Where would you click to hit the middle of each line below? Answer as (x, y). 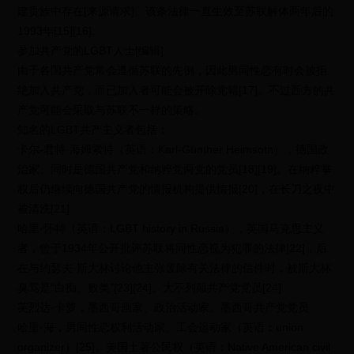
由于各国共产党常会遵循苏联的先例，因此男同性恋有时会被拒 (173, 70)
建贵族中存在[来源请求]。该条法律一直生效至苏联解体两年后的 (176, 11)
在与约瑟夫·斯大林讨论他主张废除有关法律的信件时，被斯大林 (175, 268)
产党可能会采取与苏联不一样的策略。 (112, 110)
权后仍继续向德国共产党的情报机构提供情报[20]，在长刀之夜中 (177, 189)
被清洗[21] (44, 209)
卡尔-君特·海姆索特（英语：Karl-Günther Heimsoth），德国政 (173, 149)
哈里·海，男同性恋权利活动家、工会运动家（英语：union (161, 327)
